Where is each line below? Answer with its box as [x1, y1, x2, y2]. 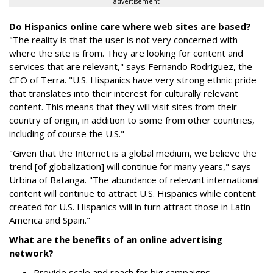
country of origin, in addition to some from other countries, [9, 114, 255, 126]
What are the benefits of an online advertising [9, 233, 222, 246]
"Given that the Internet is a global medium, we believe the [9, 147, 257, 159]
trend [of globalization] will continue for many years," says [9, 160, 251, 172]
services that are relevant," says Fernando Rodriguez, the [9, 60, 252, 73]
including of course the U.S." [9, 127, 124, 140]
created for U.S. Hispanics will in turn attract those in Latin [9, 200, 250, 213]
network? [9, 247, 54, 259]
